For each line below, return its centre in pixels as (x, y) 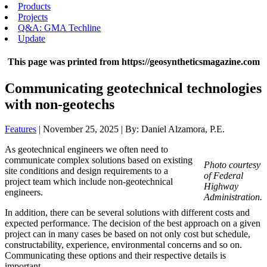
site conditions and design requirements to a (86, 171)
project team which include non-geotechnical (89, 182)
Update (32, 38)
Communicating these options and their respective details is (115, 256)
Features (21, 129)
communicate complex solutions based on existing (99, 160)
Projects (33, 17)
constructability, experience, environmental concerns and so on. (125, 245)
